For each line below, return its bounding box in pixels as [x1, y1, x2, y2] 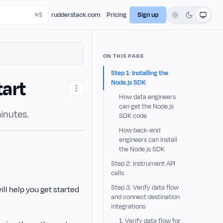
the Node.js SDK [118, 145, 165, 154]
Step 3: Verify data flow [111, 183, 179, 192]
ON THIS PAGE [103, 52, 144, 60]
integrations [111, 202, 145, 211]
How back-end [118, 126, 160, 135]
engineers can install [118, 135, 177, 144]
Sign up [137, 10, 158, 19]
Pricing [107, 10, 126, 19]
